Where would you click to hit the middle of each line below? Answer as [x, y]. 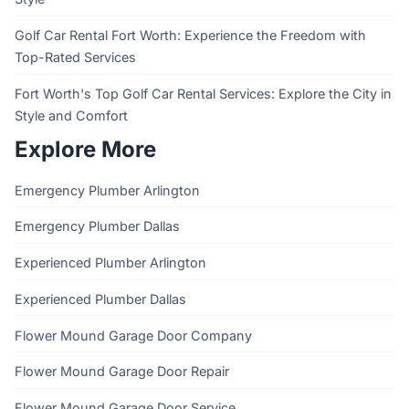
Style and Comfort [71, 115]
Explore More [85, 149]
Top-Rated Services [75, 57]
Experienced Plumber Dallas [100, 299]
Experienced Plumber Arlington [110, 263]
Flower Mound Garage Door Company [133, 335]
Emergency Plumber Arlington [107, 190]
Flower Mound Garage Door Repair [122, 372]
